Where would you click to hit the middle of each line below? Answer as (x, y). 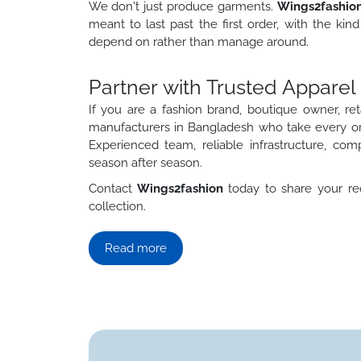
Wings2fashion (180, 188)
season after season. (145, 162)
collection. (117, 206)
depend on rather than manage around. (198, 41)
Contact (112, 188)
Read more (135, 248)
